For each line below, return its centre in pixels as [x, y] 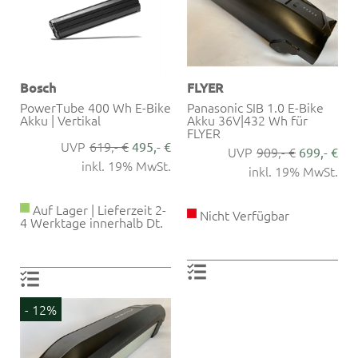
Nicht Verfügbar [243, 215]
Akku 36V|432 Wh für [247, 120]
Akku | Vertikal [60, 120]
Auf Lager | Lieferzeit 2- [98, 210]
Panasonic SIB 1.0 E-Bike [255, 107]
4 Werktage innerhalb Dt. [91, 223]
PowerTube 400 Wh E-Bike [95, 107]
